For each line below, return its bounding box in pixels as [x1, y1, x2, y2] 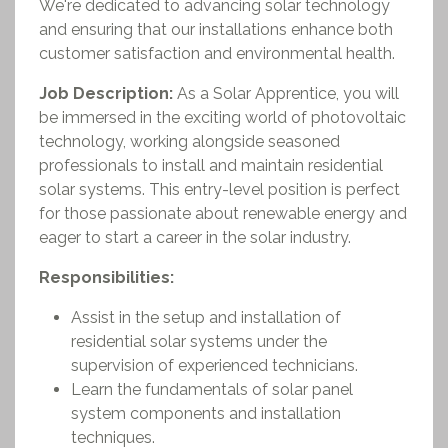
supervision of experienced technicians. [71, 356, 358, 375]
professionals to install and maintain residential [39, 156, 383, 175]
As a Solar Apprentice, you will [173, 84, 399, 103]
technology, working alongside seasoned [39, 132, 340, 151]
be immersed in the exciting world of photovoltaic [39, 108, 406, 127]
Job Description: [39, 84, 173, 103]
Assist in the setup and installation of [71, 308, 341, 327]
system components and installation [71, 404, 341, 423]
